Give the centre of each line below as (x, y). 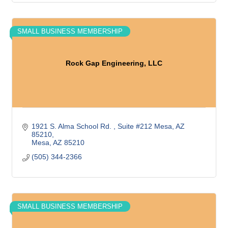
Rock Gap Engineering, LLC (114, 63)
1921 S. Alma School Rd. (72, 126)
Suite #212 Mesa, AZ (151, 126)
